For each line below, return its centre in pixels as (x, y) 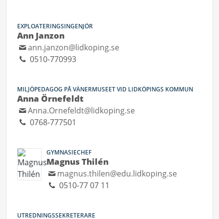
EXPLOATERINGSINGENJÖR (55, 26)
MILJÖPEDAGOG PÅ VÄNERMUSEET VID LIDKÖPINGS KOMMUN (105, 89)
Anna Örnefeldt (50, 99)
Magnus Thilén (77, 162)
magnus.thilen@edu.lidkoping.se (117, 174)
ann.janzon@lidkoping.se (74, 47)
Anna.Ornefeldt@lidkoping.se (82, 110)
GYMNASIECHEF (69, 152)
